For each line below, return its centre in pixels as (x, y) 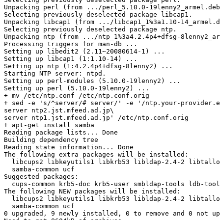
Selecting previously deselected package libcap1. (98, 14)
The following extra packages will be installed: (96, 154)
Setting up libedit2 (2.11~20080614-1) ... (84, 51)
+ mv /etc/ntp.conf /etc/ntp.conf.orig (77, 95)
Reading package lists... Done (61, 132)
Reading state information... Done (69, 147)
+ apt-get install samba (49, 125)
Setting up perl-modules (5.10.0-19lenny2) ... (92, 81)
